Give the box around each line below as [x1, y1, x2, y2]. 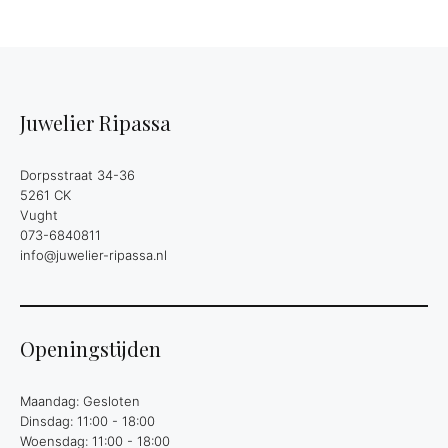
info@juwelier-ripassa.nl [20, 246, 167, 263]
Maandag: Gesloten [20, 392, 140, 409]
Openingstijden [20, 334, 161, 362]
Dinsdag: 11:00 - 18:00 [20, 412, 155, 429]
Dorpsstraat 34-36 [20, 166, 135, 183]
